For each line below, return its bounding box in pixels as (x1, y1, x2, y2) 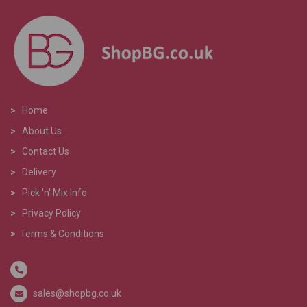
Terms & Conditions (20, 228, 104, 240)
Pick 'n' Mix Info (22, 187, 87, 199)
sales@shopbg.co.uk (33, 288, 121, 299)
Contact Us (22, 146, 69, 158)
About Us (22, 125, 62, 137)
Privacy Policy (22, 208, 81, 219)
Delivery (22, 167, 56, 178)
